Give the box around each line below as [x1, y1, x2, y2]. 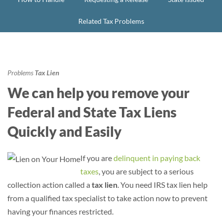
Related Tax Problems [78, 17, 144, 25]
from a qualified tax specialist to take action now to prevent [7, 193, 208, 203]
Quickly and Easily [7, 123, 121, 140]
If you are [80, 153, 113, 163]
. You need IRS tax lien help [117, 180, 208, 189]
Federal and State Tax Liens [7, 104, 176, 120]
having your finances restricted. [7, 207, 113, 216]
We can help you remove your [7, 84, 190, 101]
